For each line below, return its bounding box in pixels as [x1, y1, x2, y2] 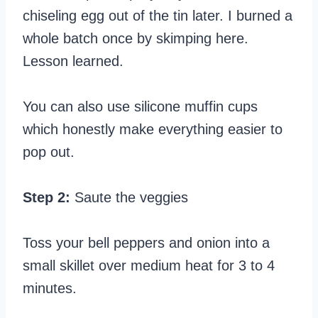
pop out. [23, 144, 75, 160]
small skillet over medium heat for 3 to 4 [23, 258, 275, 274]
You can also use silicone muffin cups [23, 99, 258, 115]
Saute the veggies [75, 190, 188, 206]
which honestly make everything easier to [23, 121, 283, 138]
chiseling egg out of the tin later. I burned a [23, 8, 292, 24]
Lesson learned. [23, 53, 124, 70]
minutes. [23, 280, 77, 297]
